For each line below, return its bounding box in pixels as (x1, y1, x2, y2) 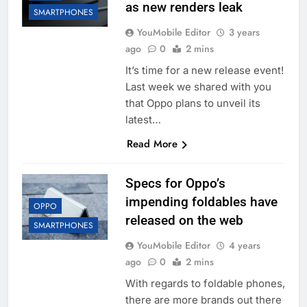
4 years (228, 238, 260, 253)
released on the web (125, 212, 243, 229)
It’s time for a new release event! (125, 64, 284, 77)
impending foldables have (125, 194, 278, 210)
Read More (126, 136, 177, 152)
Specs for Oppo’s (125, 175, 225, 192)
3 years (228, 25, 260, 40)
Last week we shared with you (125, 80, 271, 94)
